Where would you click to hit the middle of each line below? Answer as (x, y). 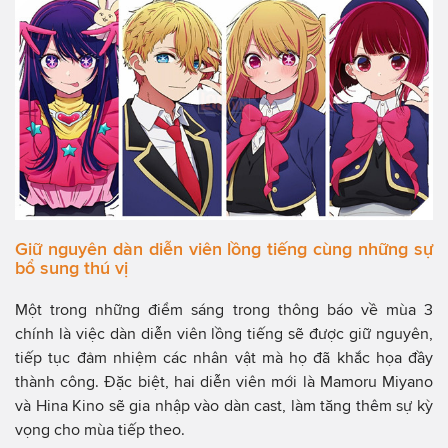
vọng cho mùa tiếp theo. (100, 430)
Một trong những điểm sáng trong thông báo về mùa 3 (224, 310)
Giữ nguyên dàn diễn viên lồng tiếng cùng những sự (224, 249)
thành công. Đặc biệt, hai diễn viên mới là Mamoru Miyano (224, 382)
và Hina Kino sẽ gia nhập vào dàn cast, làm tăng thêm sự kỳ (224, 406)
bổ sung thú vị (71, 268)
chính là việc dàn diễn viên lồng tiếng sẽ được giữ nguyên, (224, 334)
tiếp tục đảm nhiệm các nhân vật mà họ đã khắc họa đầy (224, 358)
